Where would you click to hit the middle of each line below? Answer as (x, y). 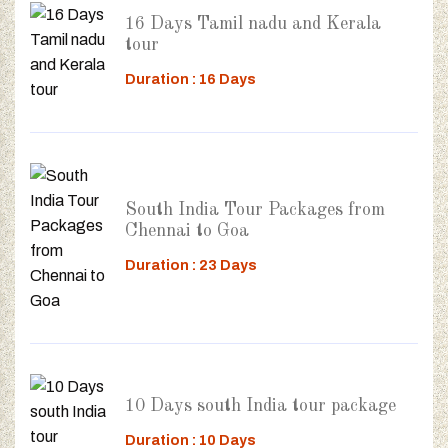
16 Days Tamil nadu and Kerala (253, 23)
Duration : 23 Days (191, 265)
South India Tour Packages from (255, 209)
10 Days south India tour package (260, 406)
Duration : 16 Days (190, 79)
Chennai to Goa (187, 230)
